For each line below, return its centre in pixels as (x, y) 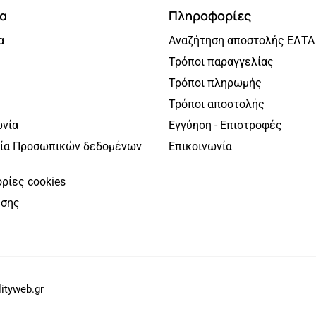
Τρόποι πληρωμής (215, 83)
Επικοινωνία (200, 146)
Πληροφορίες (210, 15)
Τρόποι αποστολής (217, 104)
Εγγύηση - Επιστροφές (225, 125)
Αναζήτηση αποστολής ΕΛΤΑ (242, 40)
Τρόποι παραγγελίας (221, 61)
